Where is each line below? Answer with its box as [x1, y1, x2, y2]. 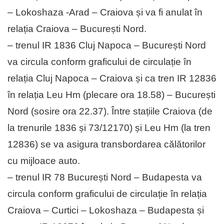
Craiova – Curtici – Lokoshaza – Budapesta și [7, 205, 204, 216]
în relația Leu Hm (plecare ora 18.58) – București [7, 89, 215, 100]
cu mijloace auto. [7, 155, 80, 166]
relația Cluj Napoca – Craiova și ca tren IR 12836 [7, 73, 216, 84]
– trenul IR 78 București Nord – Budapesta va [7, 172, 202, 183]
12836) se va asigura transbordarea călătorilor [7, 139, 205, 150]
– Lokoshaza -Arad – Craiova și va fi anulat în [7, 7, 202, 18]
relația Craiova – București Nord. [7, 23, 146, 34]
